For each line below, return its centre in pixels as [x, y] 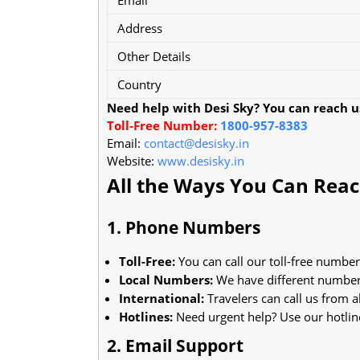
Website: [132, 160]
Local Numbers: [166, 279]
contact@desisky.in [196, 143]
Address [140, 28]
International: [162, 298]
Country [139, 84]
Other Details [154, 56]
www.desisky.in [201, 160]
